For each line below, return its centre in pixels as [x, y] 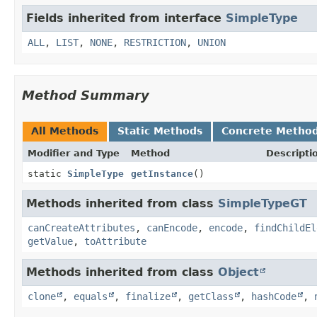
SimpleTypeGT [263, 203]
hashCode [274, 296]
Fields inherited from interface [126, 18]
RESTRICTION [155, 42]
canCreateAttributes [81, 227]
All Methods [65, 131]
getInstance [162, 173]
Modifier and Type [74, 153]
